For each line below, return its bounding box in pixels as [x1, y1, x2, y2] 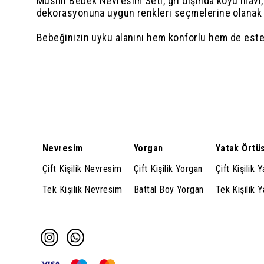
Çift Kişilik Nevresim [42, 163, 122, 174]
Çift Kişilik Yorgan [134, 163, 203, 174]
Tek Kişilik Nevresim [42, 184, 122, 195]
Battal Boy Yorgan [134, 184, 204, 195]
